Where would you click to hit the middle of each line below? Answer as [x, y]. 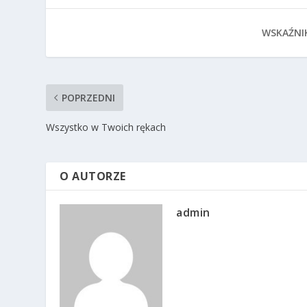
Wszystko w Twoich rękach [106, 127]
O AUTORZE [93, 176]
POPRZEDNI [89, 98]
